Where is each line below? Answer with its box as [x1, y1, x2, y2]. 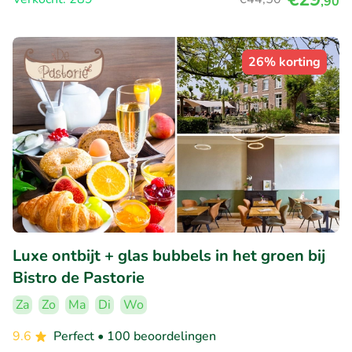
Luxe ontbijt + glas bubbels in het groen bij [13, 245, 325, 267]
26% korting [248, 53, 321, 71]
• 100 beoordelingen [97, 328, 216, 346]
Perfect [53, 328, 97, 346]
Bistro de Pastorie [13, 267, 145, 289]
